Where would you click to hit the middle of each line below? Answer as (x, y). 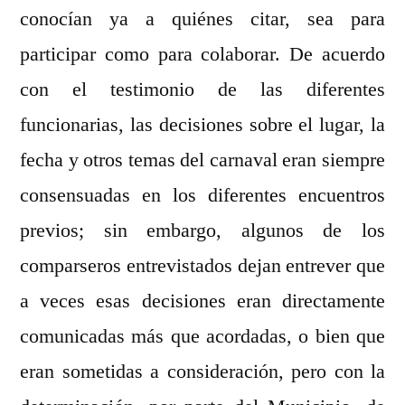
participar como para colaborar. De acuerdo (202, 55)
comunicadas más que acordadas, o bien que (202, 337)
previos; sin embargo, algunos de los (202, 231)
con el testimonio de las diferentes (202, 90)
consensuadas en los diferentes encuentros (202, 196)
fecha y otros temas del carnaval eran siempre (202, 160)
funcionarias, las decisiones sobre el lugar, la (202, 125)
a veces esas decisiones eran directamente (202, 301)
